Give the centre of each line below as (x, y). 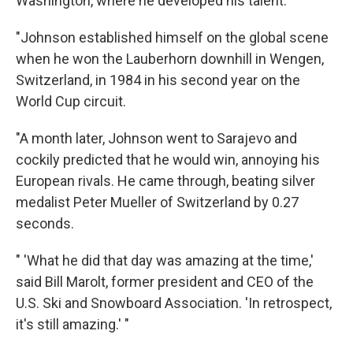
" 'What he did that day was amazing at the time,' (165, 261)
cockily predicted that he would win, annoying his (168, 160)
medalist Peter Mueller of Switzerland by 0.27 (157, 203)
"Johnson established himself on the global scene (172, 38)
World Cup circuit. (71, 102)
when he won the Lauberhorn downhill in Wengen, (170, 59)
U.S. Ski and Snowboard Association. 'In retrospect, (174, 303)
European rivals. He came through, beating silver (165, 181)
